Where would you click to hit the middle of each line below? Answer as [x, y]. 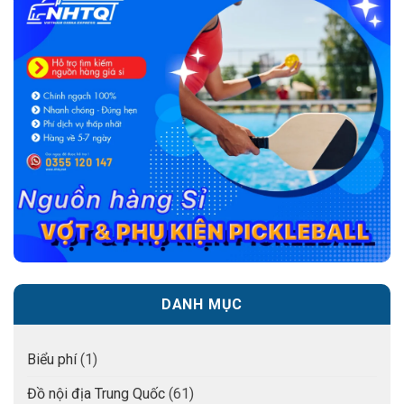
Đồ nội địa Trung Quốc [96, 393]
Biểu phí [52, 359]
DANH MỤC [202, 305]
